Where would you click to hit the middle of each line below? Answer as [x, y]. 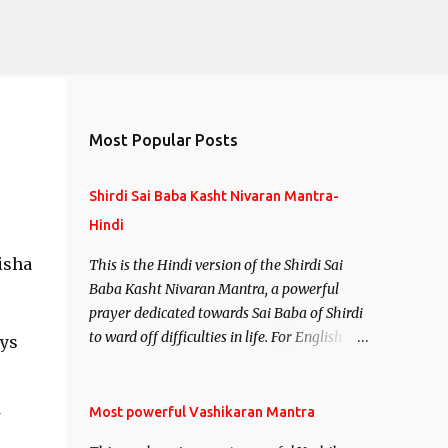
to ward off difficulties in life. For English [215, 337]
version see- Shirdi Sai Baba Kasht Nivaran [222, 361]
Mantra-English [139, 385]
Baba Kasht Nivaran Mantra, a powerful [213, 289]
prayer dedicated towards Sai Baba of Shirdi [225, 313]
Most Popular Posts [163, 140]
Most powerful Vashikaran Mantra [201, 412]
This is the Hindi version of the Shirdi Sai [215, 265]
